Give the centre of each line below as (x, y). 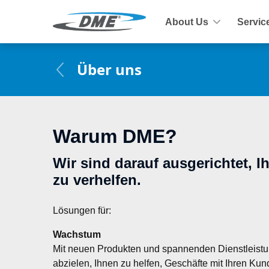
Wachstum (77, 234)
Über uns (109, 69)
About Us (186, 21)
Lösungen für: (82, 210)
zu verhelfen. (97, 180)
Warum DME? (115, 136)
